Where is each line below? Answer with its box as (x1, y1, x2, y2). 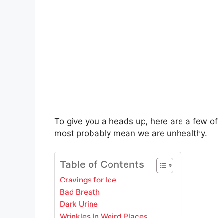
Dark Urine (60, 200, 98, 209)
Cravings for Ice (60, 175, 116, 185)
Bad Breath (60, 187, 100, 197)
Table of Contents (60, 158, 144, 171)
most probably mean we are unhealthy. (54, 128, 207, 138)
